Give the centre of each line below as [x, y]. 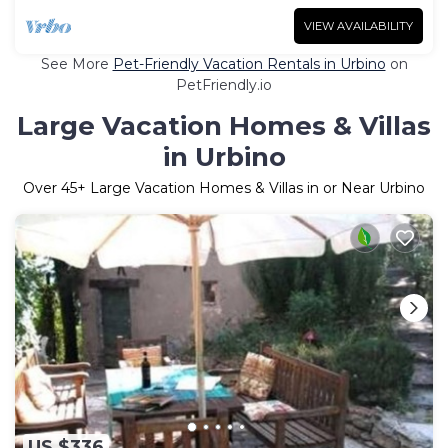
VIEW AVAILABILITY [358, 25]
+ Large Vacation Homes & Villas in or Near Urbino [251, 187]
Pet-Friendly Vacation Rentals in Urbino [249, 63]
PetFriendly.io [224, 84]
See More [76, 63]
